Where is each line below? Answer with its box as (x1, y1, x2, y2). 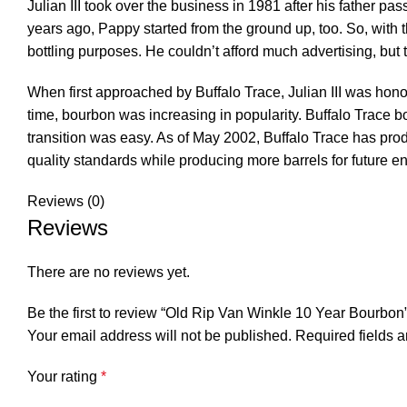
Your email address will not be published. (27, 328, 292, 343)
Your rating (27, 369, 101, 384)
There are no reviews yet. (27, 264, 190, 280)
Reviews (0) (27, 194, 104, 209)
